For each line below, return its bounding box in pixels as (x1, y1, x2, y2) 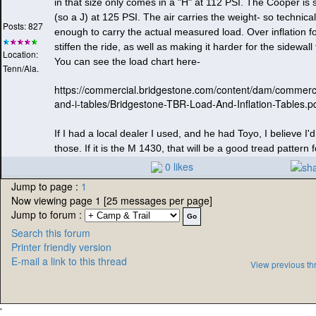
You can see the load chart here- (54, 56, 200, 68)
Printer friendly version (11, 240, 111, 255)
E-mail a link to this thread (11, 254, 127, 269)
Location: (3, 48, 38, 61)
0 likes (165, 159, 193, 174)
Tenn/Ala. (3, 62, 39, 75)
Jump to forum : (11, 207, 85, 222)
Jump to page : (11, 179, 81, 194)
